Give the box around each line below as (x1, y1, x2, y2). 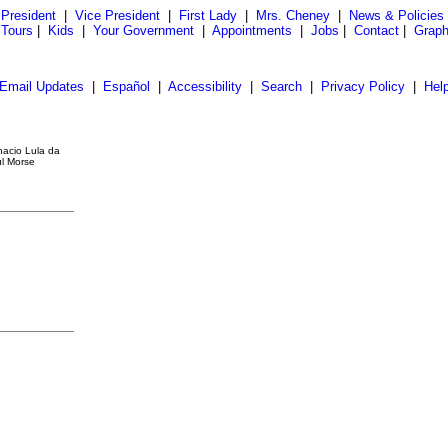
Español (102, 79, 150, 94)
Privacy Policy (320, 79, 405, 94)
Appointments (212, 23, 292, 38)
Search (260, 79, 302, 94)
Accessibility (167, 79, 242, 94)
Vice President (74, 8, 160, 23)
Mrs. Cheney (255, 8, 330, 23)
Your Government (93, 23, 194, 38)
